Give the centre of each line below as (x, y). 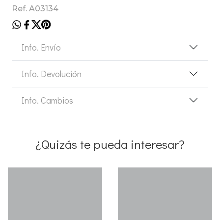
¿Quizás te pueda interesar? (110, 144)
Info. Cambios (47, 100)
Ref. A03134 (35, 8)
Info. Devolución (52, 73)
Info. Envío (41, 47)
